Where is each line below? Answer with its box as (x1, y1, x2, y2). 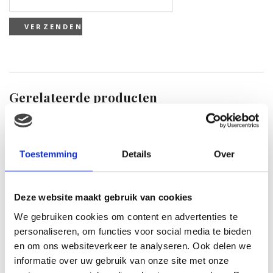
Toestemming (19, 149, 78, 160)
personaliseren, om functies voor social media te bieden (14, 225, 252, 236)
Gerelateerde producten (9, 88, 157, 106)
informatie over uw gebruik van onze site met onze (14, 255, 229, 266)
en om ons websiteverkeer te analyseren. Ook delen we (14, 240, 251, 251)
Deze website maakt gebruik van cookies (14, 192, 193, 203)
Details (121, 149, 152, 160)
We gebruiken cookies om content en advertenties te (14, 211, 238, 222)
